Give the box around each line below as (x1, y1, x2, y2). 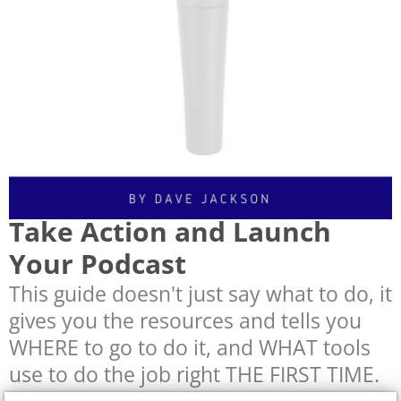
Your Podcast (9, 245, 186, 283)
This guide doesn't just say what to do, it (9, 279, 392, 309)
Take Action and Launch (9, 213, 331, 251)
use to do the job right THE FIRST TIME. (9, 360, 385, 389)
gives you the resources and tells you (9, 306, 362, 336)
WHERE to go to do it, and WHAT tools (9, 333, 371, 363)
